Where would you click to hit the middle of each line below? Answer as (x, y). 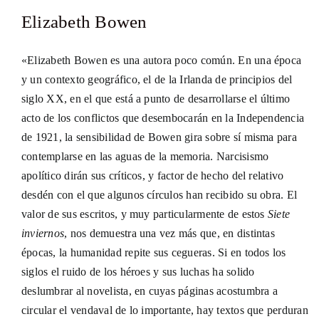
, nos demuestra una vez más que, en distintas (169, 234)
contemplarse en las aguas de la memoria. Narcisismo (145, 157)
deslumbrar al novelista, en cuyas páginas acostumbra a (149, 291)
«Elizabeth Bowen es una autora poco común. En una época (161, 61)
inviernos (43, 234)
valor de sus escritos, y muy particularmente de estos (144, 214)
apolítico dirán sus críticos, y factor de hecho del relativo (152, 176)
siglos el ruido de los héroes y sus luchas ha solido (138, 272)
